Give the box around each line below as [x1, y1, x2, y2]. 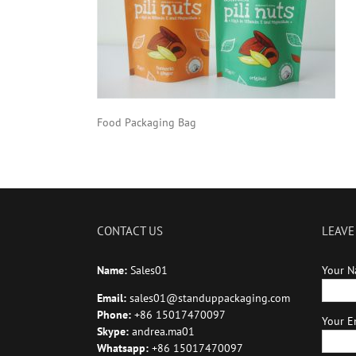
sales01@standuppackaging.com [130, 291, 290, 305]
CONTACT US [97, 223, 163, 238]
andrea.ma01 [132, 324, 195, 339]
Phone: [97, 308, 134, 322]
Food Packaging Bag [97, 115, 196, 130]
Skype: [97, 324, 132, 339]
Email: [97, 291, 130, 305]
